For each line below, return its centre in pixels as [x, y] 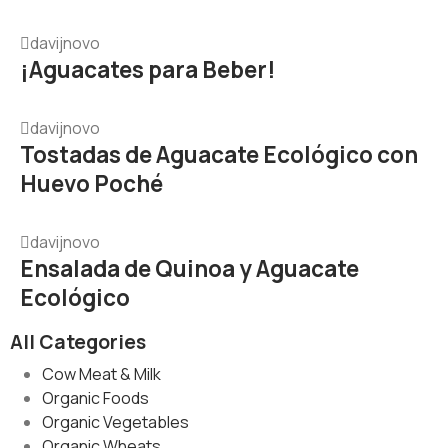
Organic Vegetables [115, 422]
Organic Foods [95, 398]
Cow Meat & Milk [101, 374]
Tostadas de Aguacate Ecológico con [219, 155]
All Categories [78, 342]
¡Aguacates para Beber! [148, 70]
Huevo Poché [91, 184]
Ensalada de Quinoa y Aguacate [189, 269]
